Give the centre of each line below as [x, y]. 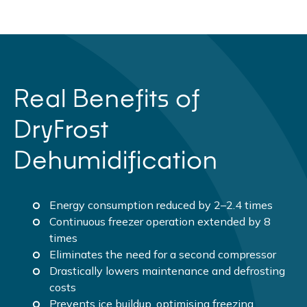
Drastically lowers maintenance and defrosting [168, 271]
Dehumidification [116, 160]
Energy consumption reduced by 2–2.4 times [161, 205]
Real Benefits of [107, 98]
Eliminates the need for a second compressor [163, 255]
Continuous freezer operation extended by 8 [160, 222]
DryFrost [61, 129]
